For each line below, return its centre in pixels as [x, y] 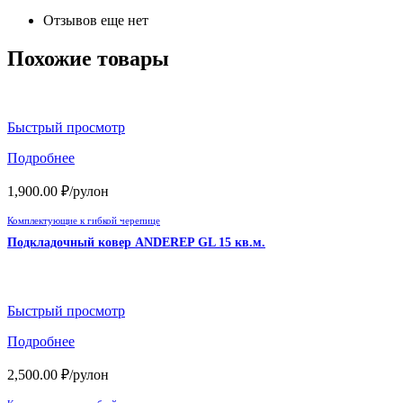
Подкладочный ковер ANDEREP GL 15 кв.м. [136, 242]
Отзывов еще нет [96, 20]
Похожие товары [88, 58]
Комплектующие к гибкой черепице [84, 220]
